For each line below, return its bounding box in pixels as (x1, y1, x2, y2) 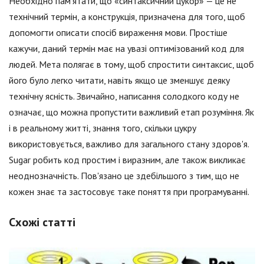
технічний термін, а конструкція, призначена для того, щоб (9, 11, 245, 23)
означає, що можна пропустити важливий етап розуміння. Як (9, 106, 254, 118)
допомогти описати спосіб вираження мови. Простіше (9, 27, 227, 39)
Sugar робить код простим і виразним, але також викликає (9, 154, 246, 166)
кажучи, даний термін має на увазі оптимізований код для (9, 42, 244, 55)
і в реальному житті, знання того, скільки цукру (9, 122, 196, 134)
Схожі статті (9, 214, 75, 230)
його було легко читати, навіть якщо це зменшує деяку (9, 74, 230, 87)
